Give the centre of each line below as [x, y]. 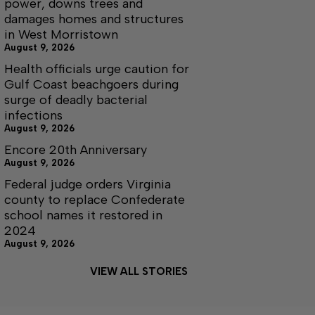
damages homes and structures [94, 19]
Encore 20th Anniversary [76, 150]
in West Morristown [61, 34]
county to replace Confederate [95, 200]
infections [33, 115]
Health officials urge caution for [97, 69]
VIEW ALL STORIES [139, 271]
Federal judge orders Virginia [88, 184]
